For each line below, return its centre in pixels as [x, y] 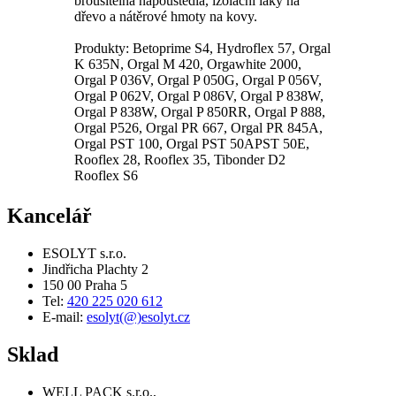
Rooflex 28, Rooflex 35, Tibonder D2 [180, 160]
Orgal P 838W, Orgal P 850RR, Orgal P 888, [200, 112]
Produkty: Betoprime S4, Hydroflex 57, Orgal [202, 49]
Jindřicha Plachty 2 [95, 270]
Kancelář [49, 216]
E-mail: [65, 317]
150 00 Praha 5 [85, 286]
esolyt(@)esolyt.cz [138, 317]
